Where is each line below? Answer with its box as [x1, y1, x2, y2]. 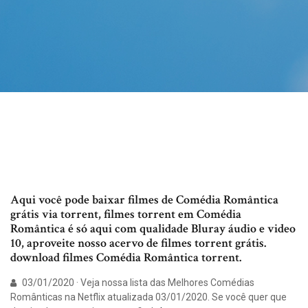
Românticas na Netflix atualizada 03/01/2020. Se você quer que [10, 291, 287, 303]
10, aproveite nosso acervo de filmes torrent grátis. [10, 235, 266, 252]
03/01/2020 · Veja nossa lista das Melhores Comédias [20, 277, 254, 289]
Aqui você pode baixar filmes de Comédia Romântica [10, 192, 278, 208]
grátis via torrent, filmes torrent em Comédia [10, 206, 241, 223]
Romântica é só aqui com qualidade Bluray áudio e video [10, 221, 296, 237]
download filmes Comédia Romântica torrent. [10, 250, 241, 266]
